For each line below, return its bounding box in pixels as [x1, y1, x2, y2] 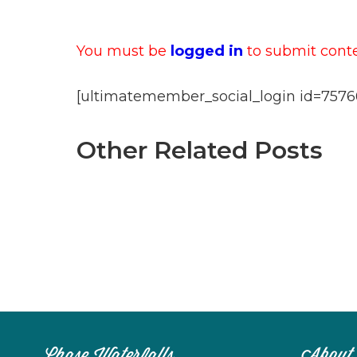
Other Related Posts [76, 135, 323, 165]
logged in [171, 41, 243, 60]
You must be [76, 41, 171, 60]
